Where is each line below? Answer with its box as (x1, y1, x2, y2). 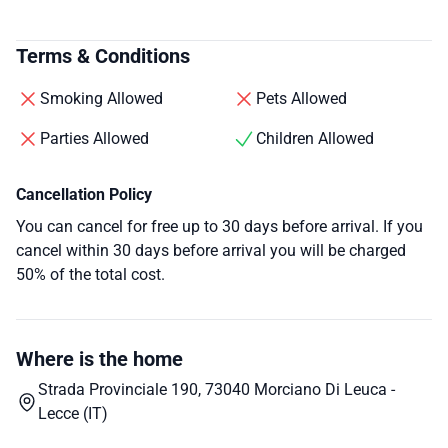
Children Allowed (256, 128, 374, 148)
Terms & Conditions (16, 43, 190, 68)
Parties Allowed (40, 128, 149, 148)
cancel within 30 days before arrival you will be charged (16, 240, 406, 260)
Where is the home (16, 346, 183, 371)
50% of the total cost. (16, 264, 165, 284)
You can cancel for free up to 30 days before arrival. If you (16, 216, 423, 236)
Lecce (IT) (37, 403, 108, 423)
